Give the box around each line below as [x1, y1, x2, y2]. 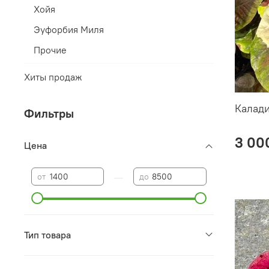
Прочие [34, 44, 67, 56]
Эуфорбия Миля [34, 23, 104, 36]
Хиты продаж [24, 71, 82, 83]
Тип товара [24, 229, 71, 241]
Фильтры [24, 105, 74, 121]
